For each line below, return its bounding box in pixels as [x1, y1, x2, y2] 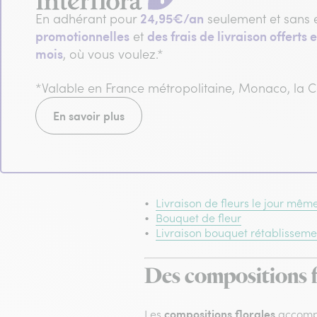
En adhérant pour [35, 11, 140, 28]
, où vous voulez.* [63, 46, 163, 63]
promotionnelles [35, 27, 129, 45]
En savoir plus [53, 108, 125, 125]
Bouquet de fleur [156, 210, 241, 225]
